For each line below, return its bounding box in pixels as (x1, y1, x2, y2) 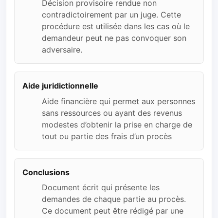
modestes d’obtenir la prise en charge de (42, 119, 192, 129)
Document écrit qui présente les (42, 182, 160, 192)
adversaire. (42, 45, 82, 55)
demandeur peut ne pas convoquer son (42, 33, 186, 43)
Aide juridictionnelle (22, 81, 98, 91)
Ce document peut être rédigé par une (42, 205, 183, 216)
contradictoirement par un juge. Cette (42, 10, 181, 20)
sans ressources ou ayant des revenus (42, 108, 182, 118)
